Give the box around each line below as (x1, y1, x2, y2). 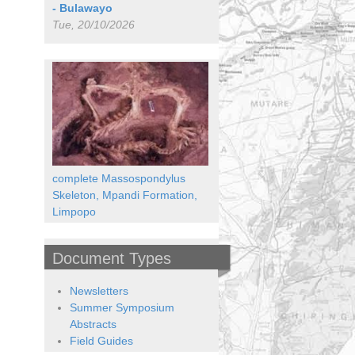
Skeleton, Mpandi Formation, (52, 188, 197, 201)
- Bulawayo (52, 2, 113, 14)
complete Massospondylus (52, 171, 185, 185)
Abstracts (69, 317, 116, 330)
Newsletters (69, 284, 128, 297)
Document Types (52, 249, 171, 267)
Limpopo (52, 204, 96, 218)
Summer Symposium (69, 300, 174, 314)
